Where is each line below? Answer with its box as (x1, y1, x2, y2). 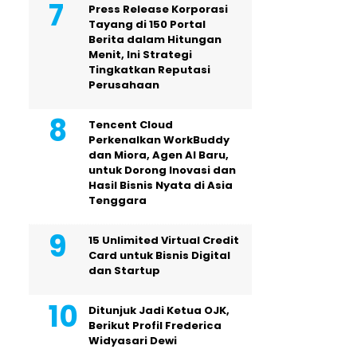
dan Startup (88, 262, 160, 278)
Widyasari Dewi (88, 332, 177, 348)
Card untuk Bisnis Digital (88, 247, 230, 263)
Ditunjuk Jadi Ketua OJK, (88, 302, 229, 318)
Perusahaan (88, 76, 159, 92)
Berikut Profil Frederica (88, 317, 222, 333)
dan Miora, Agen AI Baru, (88, 147, 229, 163)
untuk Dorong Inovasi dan (88, 162, 236, 178)
